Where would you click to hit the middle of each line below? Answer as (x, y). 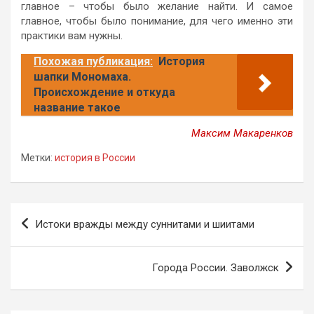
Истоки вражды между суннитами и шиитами (145, 224)
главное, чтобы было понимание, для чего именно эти (157, 21)
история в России (95, 157)
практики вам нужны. (72, 35)
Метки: (37, 157)
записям (46, 258)
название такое (77, 107)
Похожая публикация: (93, 61)
